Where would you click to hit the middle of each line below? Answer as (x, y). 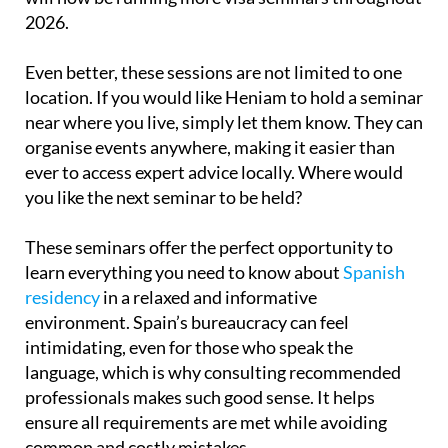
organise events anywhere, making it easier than (210, 146)
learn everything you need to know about (184, 271)
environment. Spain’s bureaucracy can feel (187, 321)
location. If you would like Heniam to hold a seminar (224, 96)
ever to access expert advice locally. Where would (214, 171)
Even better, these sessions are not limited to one (213, 71)
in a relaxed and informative (208, 296)
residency (62, 296)
